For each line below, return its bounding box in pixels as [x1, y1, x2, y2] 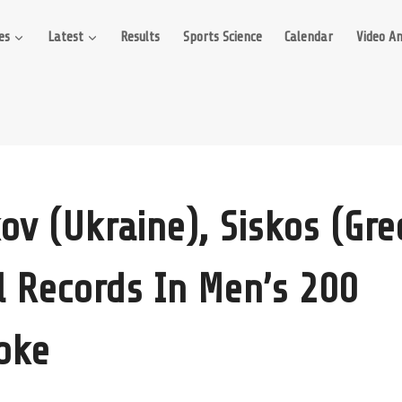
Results [120, 28, 161, 45]
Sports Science [182, 28, 262, 45]
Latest [47, 28, 83, 45]
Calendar [284, 28, 334, 45]
